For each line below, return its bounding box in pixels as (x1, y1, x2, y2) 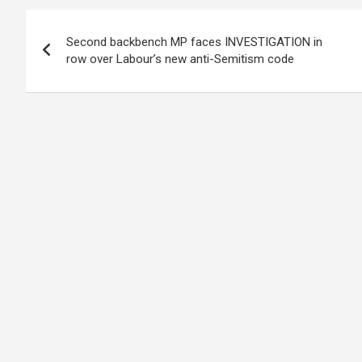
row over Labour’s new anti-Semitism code (66, 52, 294, 66)
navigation (25, 44, 144, 73)
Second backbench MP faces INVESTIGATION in (66, 35, 322, 49)
